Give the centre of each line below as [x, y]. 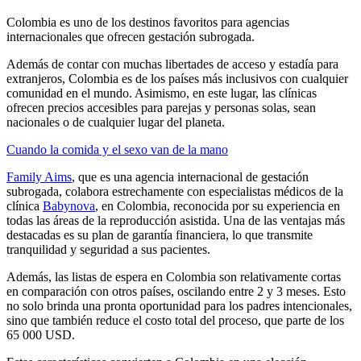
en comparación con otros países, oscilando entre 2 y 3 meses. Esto [176, 292]
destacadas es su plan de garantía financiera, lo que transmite [160, 235]
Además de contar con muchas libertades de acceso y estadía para [172, 64]
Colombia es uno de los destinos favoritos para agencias [148, 23]
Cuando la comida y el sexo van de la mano [117, 150]
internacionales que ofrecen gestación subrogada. [131, 37]
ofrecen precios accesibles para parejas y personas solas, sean [161, 108]
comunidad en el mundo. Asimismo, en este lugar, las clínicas [162, 93]
